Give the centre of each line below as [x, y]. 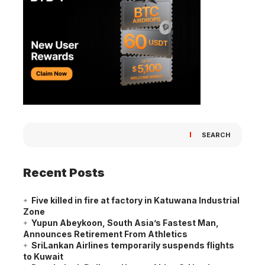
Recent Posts [64, 172]
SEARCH [216, 135]
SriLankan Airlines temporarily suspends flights [133, 245]
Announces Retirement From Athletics [105, 234]
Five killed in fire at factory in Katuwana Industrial [135, 200]
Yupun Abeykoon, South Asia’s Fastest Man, [125, 222]
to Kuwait [43, 256]
